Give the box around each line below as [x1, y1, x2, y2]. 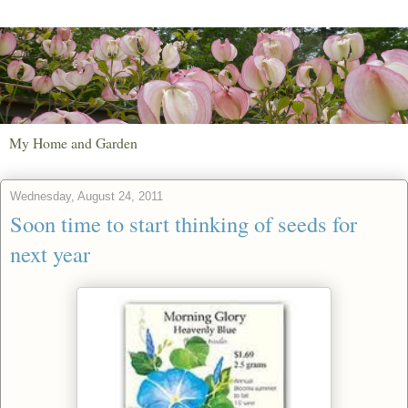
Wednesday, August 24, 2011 [10, 189, 163, 203]
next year [10, 238, 90, 269]
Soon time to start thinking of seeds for [10, 208, 357, 239]
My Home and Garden [9, 132, 138, 152]
